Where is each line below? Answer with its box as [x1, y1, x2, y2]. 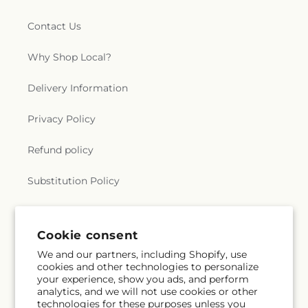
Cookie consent [37, 228, 138, 242]
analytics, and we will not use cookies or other [37, 285, 258, 298]
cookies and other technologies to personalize [37, 261, 259, 273]
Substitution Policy [27, 175, 120, 187]
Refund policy [27, 144, 93, 156]
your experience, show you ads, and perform [37, 273, 250, 285]
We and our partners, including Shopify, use [37, 248, 247, 261]
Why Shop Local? [27, 51, 111, 63]
